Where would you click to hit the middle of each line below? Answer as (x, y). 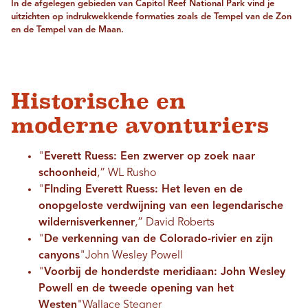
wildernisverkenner (87, 223)
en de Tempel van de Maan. (67, 30)
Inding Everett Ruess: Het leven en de (146, 190)
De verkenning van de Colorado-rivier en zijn (158, 240)
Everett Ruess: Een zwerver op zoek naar (150, 157)
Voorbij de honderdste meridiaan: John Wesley (165, 273)
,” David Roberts (175, 223)
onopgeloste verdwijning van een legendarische (161, 207)
